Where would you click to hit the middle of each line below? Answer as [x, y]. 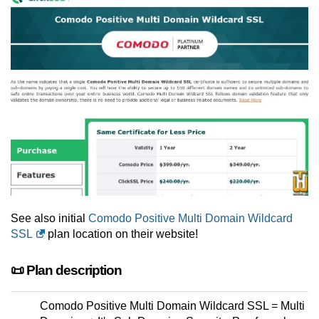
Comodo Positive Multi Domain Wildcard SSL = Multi [172, 306]
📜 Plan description [66, 271]
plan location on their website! [121, 234]
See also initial [49, 219]
